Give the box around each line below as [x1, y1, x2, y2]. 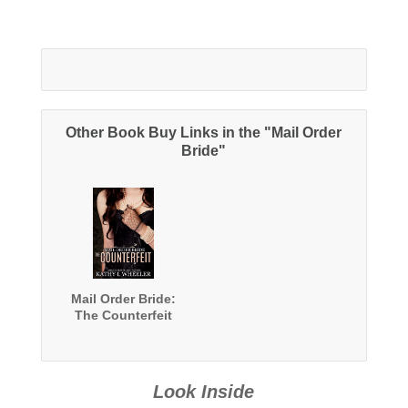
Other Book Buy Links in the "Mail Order [66, 124, 342, 140]
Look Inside [153, 381, 255, 402]
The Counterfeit [75, 307, 173, 322]
